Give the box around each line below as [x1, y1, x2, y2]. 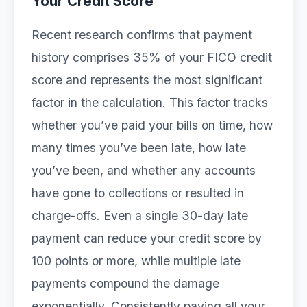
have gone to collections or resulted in [32, 186, 244, 200]
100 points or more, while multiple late [32, 254, 241, 268]
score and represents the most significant [32, 73, 262, 87]
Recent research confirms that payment [32, 27, 252, 42]
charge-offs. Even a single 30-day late [32, 208, 248, 223]
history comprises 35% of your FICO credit [32, 50, 272, 64]
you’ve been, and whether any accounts [32, 163, 256, 177]
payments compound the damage [32, 276, 219, 291]
